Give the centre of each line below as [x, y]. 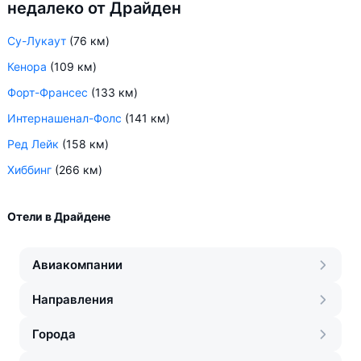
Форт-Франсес [48, 92]
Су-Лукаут [37, 41]
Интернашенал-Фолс [64, 118]
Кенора [27, 66]
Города [54, 334]
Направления [73, 299]
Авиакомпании [77, 265]
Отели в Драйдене [59, 216]
